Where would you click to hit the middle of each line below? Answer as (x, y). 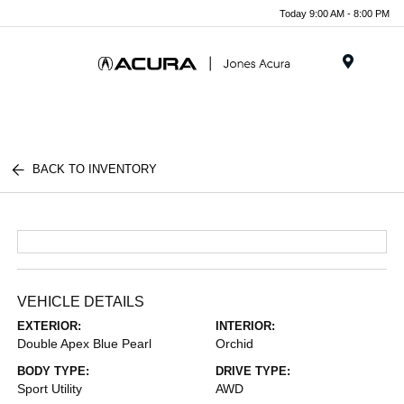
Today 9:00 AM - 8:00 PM (335, 13)
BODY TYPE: (54, 371)
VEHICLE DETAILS (81, 302)
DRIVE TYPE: (253, 371)
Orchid (234, 344)
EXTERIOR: (50, 326)
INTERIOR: (245, 326)
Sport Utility (50, 389)
